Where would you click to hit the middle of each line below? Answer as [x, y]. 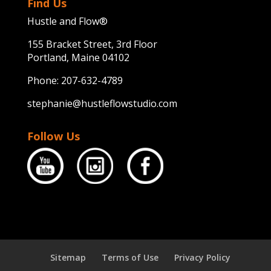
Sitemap [68, 258]
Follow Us [53, 136]
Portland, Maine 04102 [78, 57]
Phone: [44, 80]
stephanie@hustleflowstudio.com [102, 103]
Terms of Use [130, 258]
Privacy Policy [203, 258]
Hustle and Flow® [67, 21]
